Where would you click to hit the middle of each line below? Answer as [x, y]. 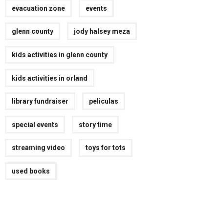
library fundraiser [40, 101]
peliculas [104, 101]
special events [35, 124]
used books [31, 171]
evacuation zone [39, 8]
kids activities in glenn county [60, 55]
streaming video [39, 148]
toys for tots [106, 148]
